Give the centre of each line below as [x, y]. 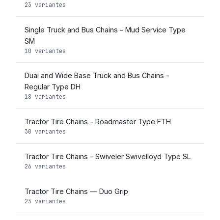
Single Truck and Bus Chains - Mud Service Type [105, 29]
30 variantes [45, 132]
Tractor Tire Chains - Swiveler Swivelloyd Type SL [108, 157]
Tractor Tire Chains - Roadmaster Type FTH [97, 122]
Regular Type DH [52, 87]
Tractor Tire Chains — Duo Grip [76, 191]
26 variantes [45, 166]
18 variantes [45, 97]
